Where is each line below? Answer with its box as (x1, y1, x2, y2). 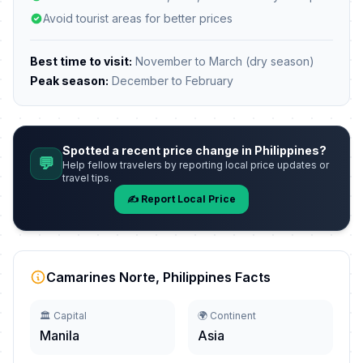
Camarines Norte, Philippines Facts (46, 269, 271, 285)
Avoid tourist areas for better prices (43, 11, 233, 25)
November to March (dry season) (132, 54, 314, 68)
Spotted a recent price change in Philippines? (62, 143, 327, 157)
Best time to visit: (30, 54, 132, 68)
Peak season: (30, 74, 109, 88)
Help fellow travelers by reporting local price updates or (62, 159, 329, 171)
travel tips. (62, 172, 112, 184)
